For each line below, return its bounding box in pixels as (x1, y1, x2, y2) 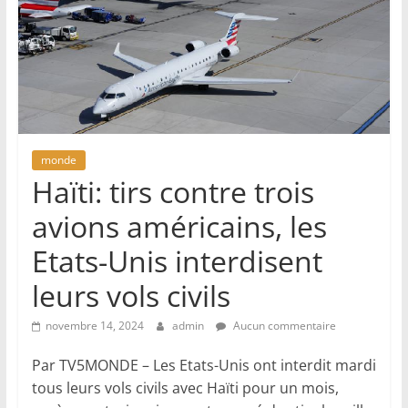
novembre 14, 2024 (45, 317, 144, 333)
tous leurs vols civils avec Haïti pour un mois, (31, 377, 339, 398)
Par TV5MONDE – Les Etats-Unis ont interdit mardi (31, 354, 376, 375)
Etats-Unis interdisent (31, 240, 322, 280)
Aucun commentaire (229, 317, 336, 333)
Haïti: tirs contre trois (31, 171, 314, 211)
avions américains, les (31, 206, 327, 246)
